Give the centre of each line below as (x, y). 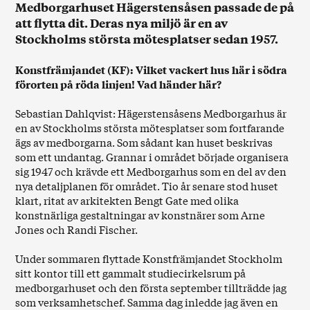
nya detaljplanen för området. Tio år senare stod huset (147, 186)
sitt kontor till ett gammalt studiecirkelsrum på (131, 273)
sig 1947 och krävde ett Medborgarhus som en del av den (151, 171)
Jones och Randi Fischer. (77, 229)
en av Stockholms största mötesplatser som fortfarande (150, 128)
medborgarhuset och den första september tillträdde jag (151, 288)
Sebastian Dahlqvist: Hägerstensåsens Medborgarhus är (151, 113)
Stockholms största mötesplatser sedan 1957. (147, 38)
